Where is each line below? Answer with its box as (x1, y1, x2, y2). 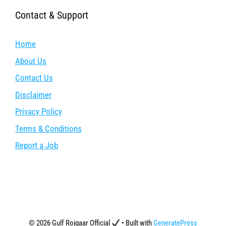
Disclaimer (15, 89, 51, 100)
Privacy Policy (15, 106, 62, 117)
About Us (15, 55, 46, 66)
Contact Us (15, 73, 53, 83)
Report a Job (15, 140, 58, 151)
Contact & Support (15, 9, 88, 22)
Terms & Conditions (15, 123, 82, 134)
